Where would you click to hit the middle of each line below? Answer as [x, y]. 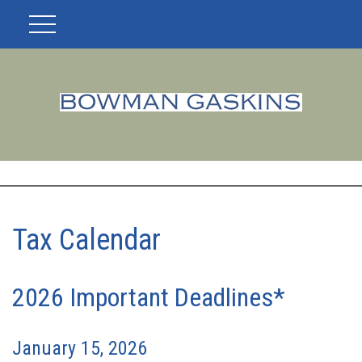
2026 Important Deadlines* [149, 297]
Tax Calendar [86, 240]
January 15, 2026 [80, 348]
